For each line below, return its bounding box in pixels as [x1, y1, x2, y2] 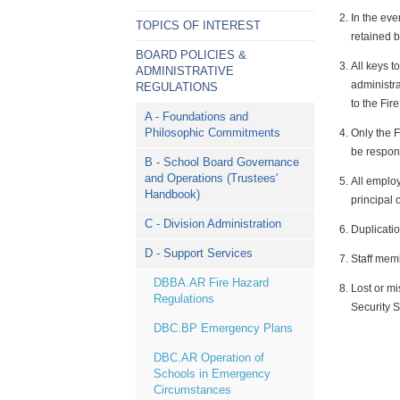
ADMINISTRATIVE [136, 64, 234, 78]
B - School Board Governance [145, 155, 299, 169]
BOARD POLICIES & [136, 48, 246, 62]
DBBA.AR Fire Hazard [154, 276, 269, 289]
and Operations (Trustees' [145, 171, 278, 185]
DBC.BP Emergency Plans [154, 321, 293, 335]
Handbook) [145, 187, 200, 201]
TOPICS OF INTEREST [136, 19, 261, 32]
